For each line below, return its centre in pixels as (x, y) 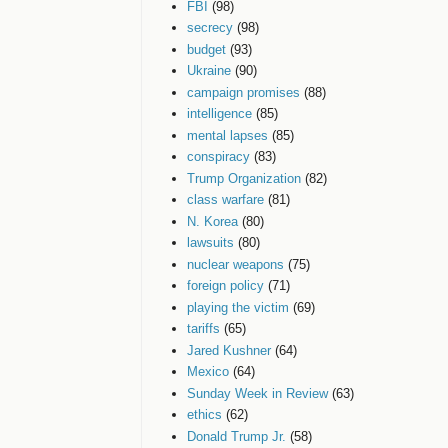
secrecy (210, 28)
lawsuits (211, 243)
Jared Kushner (229, 350)
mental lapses (228, 135)
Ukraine (209, 71)
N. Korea (213, 221)
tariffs (204, 329)
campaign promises (244, 92)
